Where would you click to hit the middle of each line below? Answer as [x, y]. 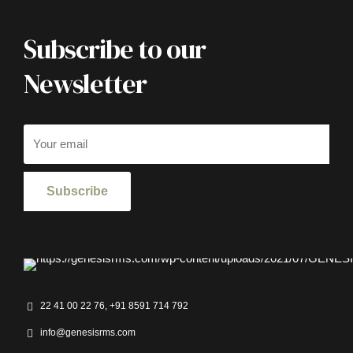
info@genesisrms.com [88, 332]
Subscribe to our [115, 48]
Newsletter [85, 83]
